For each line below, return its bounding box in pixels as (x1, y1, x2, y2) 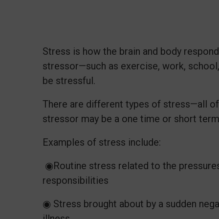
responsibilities (43, 174, 111, 186)
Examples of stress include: (43, 136, 161, 148)
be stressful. (43, 74, 95, 87)
